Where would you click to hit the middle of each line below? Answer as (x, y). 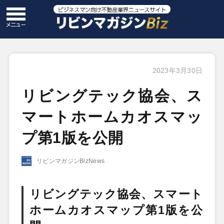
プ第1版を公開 (72, 138)
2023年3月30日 (177, 70)
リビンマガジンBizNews (70, 161)
